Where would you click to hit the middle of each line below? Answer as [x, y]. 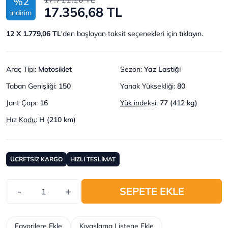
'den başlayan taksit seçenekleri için [120, 33]
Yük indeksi [138, 103]
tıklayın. [191, 33]
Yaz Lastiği [162, 69]
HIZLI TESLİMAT [93, 159]
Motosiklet [55, 69]
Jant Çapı [21, 103]
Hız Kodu [21, 119]
